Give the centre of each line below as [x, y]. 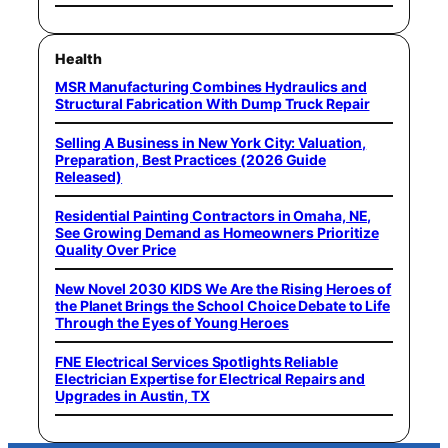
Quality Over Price [116, 249]
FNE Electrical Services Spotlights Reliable [196, 361]
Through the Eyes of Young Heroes [172, 322]
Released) [89, 176]
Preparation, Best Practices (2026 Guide [191, 159]
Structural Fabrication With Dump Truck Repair [212, 103]
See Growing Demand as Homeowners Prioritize [217, 232]
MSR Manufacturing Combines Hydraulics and [211, 86]
